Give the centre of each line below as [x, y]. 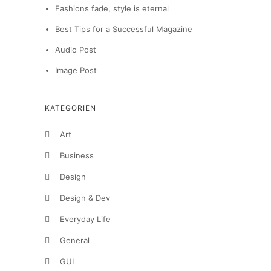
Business [77, 155]
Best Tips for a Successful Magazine [123, 29]
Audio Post [75, 50]
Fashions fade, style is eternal [112, 8]
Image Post [76, 70]
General [75, 240]
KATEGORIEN [70, 108]
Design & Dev [85, 198]
